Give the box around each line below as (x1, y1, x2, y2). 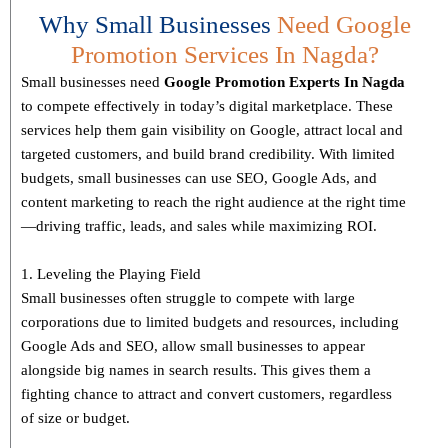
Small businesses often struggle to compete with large (21, 290, 355, 307)
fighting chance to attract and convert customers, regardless (21, 386, 392, 403)
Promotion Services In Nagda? (70, 41, 379, 69)
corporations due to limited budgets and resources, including (21, 314, 399, 331)
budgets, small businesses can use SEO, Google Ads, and (21, 170, 377, 187)
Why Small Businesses (38, 11, 277, 39)
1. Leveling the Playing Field (21, 266, 201, 283)
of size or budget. (21, 410, 130, 427)
